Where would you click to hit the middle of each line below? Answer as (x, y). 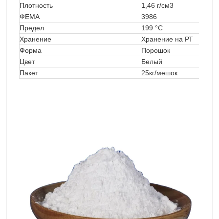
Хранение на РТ (167, 39)
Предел (32, 28)
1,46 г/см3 (157, 5)
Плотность (36, 5)
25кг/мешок (159, 73)
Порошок (156, 50)
